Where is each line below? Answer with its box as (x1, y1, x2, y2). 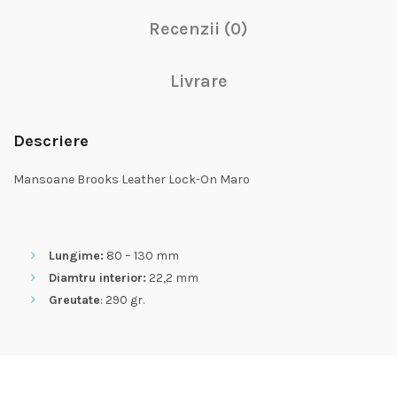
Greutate (49, 292, 100, 308)
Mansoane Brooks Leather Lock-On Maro (13, 172, 250, 188)
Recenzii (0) (149, 19, 248, 40)
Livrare (169, 71, 228, 92)
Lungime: (49, 248, 104, 264)
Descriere (13, 131, 89, 152)
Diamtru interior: (49, 270, 146, 286)
